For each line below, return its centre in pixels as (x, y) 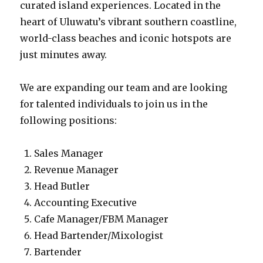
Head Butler (62, 186)
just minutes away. (64, 55)
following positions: (69, 120)
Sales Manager (69, 153)
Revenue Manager (77, 170)
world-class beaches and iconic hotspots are (126, 38)
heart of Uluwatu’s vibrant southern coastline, (129, 22)
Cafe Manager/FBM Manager (102, 219)
